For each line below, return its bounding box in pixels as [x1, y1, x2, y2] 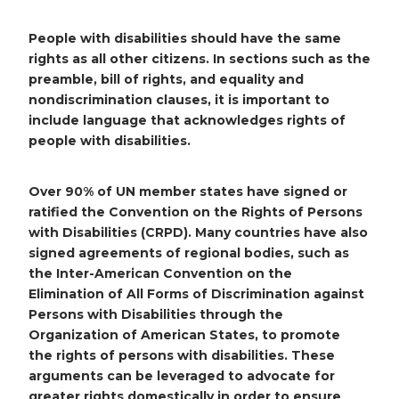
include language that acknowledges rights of [28, 111, 346, 128]
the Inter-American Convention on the [28, 265, 292, 281]
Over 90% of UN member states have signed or [28, 183, 347, 199]
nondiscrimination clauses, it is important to [28, 91, 330, 108]
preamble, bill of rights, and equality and [28, 70, 304, 87]
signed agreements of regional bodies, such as [28, 244, 349, 261]
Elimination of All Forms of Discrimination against [28, 285, 364, 302]
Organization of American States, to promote [28, 326, 340, 343]
